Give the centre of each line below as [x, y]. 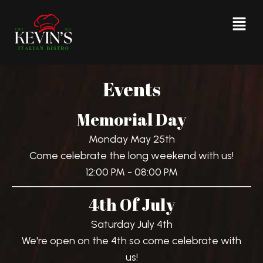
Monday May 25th [131, 139]
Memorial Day [131, 119]
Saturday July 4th [131, 224]
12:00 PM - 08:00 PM [131, 172]
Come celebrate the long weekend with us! [131, 155]
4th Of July [131, 204]
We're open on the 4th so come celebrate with [131, 240]
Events [131, 89]
